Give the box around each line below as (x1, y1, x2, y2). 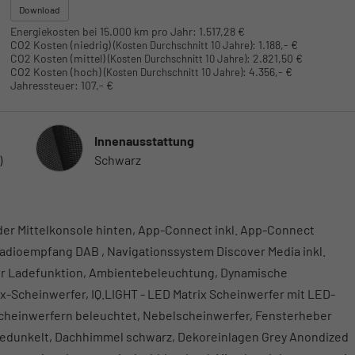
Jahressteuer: (10, 78, 78, 93)
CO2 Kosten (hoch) (10, 65, 104, 79)
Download (18, 4, 60, 16)
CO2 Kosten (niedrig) (10, 38, 113, 52)
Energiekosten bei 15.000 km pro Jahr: (10, 25, 197, 39)
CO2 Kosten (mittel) (10, 52, 108, 66)
